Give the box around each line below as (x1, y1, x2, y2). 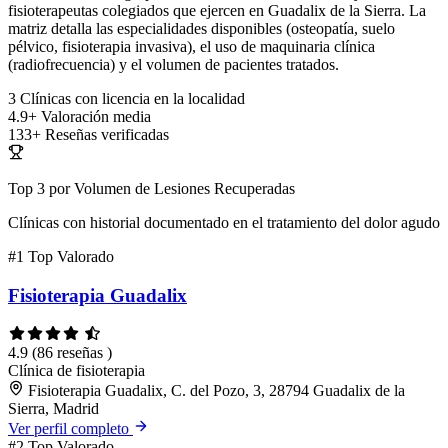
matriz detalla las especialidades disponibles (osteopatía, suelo (8, 20, 395, 38)
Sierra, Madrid (8, 399, 99, 417)
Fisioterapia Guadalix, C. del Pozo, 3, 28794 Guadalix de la (28, 381, 405, 399)
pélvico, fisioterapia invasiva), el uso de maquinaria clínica (8, 38, 375, 56)
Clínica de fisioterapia (8, 361, 145, 379)
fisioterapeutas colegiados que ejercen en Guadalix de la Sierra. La (8, 2, 426, 20)
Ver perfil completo (8, 419, 133, 437)
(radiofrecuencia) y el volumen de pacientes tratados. (8, 56, 339, 74)
